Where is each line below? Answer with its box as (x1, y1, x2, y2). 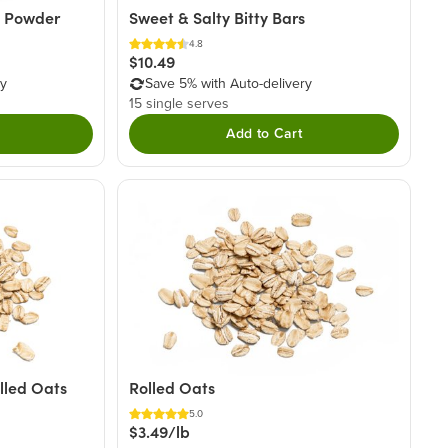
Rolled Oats (129, 378, 216, 399)
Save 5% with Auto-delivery (145, 77, 313, 92)
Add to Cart (226, 127, 303, 142)
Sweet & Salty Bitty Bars (129, 8, 306, 29)
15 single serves (129, 97, 230, 112)
